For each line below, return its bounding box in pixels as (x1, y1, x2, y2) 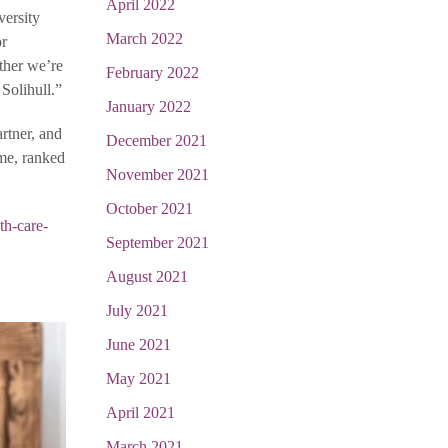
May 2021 (106, 370, 171, 387)
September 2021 (106, 234, 209, 251)
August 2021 (106, 268, 188, 285)
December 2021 (106, 132, 207, 149)
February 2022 (106, 64, 199, 81)
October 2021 (106, 200, 193, 217)
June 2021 (106, 336, 171, 353)
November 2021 (106, 166, 209, 183)
